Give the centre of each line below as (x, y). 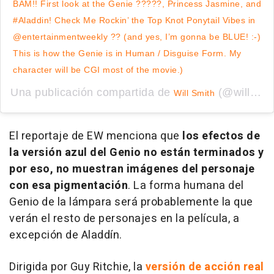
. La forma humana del (186, 185)
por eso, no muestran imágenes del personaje (132, 169)
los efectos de (221, 136)
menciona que (143, 136)
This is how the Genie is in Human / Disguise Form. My (127, 53)
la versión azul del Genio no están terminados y (137, 152)
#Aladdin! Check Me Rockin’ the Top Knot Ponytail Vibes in (134, 20)
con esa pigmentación (68, 185)
